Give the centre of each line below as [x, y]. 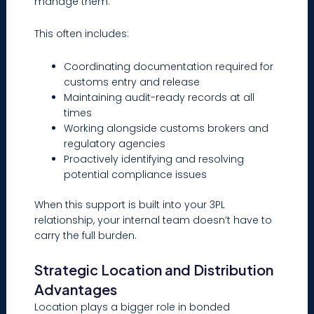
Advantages [76, 289]
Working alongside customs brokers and [166, 128]
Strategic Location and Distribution [154, 270]
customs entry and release [132, 82]
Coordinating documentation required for [169, 66]
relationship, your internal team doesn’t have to [153, 220]
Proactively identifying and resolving [154, 159]
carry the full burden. [86, 235]
